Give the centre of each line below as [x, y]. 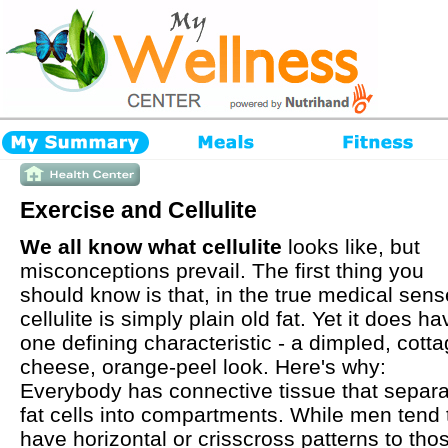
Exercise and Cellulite [138, 210]
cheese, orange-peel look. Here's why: [203, 366]
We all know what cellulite [151, 246]
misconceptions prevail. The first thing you [222, 270]
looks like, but [351, 246]
